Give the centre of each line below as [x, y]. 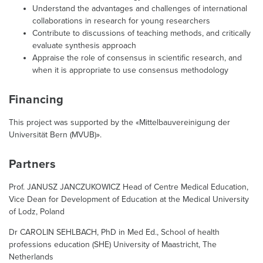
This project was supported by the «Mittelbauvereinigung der [119, 122]
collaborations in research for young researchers [121, 21]
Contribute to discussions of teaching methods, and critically [141, 33]
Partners [33, 164]
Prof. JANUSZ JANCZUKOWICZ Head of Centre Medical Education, [129, 187]
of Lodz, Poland [37, 212]
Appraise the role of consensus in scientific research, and [137, 58]
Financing [36, 100]
